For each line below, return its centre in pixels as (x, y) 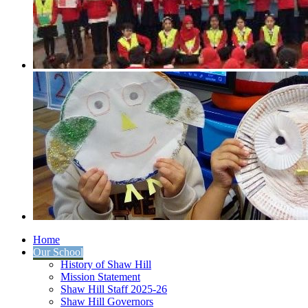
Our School (58, 252)
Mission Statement (100, 276)
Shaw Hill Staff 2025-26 (114, 289)
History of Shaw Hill (106, 264)
